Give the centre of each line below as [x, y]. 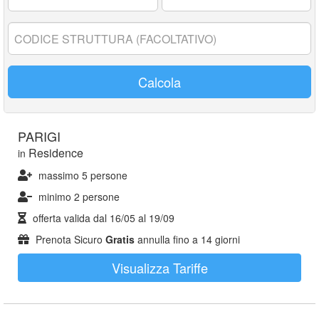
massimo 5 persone [83, 175]
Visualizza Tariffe [159, 268]
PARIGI [39, 136]
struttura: [30, 43]
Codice [24, 28]
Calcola [159, 82]
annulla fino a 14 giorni [187, 239]
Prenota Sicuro [69, 239]
